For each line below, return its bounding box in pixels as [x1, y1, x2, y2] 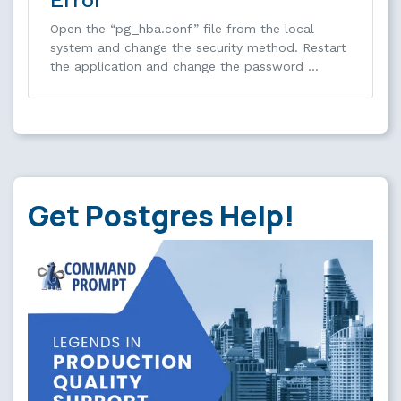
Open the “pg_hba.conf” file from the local [50, 21, 314, 36]
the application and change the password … [50, 58, 319, 73]
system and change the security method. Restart [50, 39, 346, 55]
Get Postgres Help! [28, 195, 294, 235]
